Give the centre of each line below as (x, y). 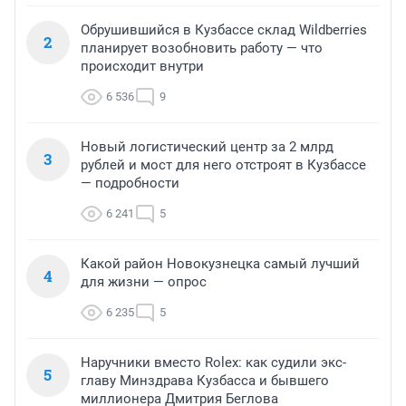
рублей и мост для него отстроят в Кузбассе (223, 164)
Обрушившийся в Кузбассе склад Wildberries (224, 29)
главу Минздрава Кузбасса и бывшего (205, 380)
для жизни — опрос (144, 281)
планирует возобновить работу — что (202, 48)
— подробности (130, 183)
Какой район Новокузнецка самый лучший (220, 263)
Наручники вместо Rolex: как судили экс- (213, 362)
